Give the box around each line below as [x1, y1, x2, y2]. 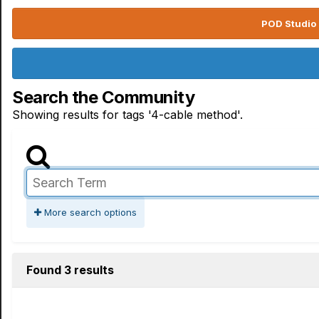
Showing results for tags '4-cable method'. [12, 108, 243, 122]
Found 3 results [26, 263, 114, 277]
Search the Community [12, 87, 195, 108]
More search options [41, 206, 137, 218]
